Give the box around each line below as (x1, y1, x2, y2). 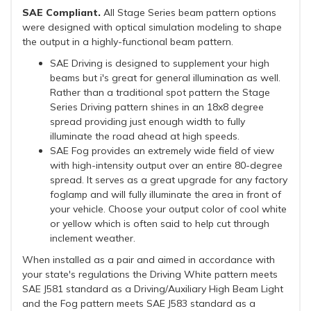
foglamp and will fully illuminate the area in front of (50, 187, 281, 201)
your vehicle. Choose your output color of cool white (50, 202, 287, 215)
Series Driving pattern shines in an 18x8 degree (50, 100, 264, 113)
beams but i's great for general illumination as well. (50, 71, 280, 84)
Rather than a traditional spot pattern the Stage (50, 85, 270, 99)
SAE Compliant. (22, 6, 101, 19)
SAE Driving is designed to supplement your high (50, 56, 269, 69)
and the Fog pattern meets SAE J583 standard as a (22, 296, 255, 310)
